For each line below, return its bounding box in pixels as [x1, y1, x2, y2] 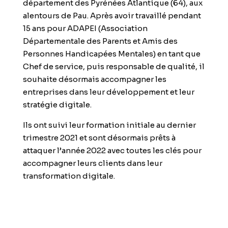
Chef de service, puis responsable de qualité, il [22, 62, 205, 71]
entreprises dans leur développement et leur [22, 87, 194, 97]
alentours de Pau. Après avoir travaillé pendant [22, 11, 201, 20]
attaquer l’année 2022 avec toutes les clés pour [22, 146, 202, 155]
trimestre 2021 [22, 133, 78, 142]
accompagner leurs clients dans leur [22, 158, 162, 168]
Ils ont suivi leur [22, 120, 86, 130]
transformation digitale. [22, 171, 115, 181]
